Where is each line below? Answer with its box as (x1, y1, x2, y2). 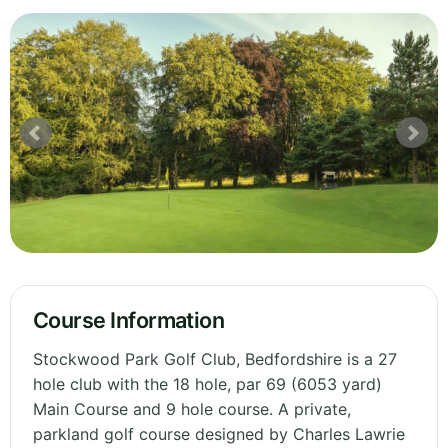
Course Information (33, 307, 225, 334)
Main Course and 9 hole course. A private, (33, 399, 351, 420)
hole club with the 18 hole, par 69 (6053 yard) (33, 374, 382, 395)
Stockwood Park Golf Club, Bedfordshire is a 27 (33, 349, 397, 370)
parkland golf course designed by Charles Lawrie (33, 424, 405, 445)
